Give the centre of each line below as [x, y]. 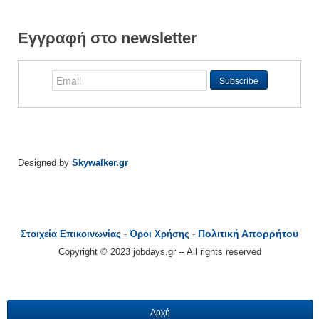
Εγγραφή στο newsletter [108, 38]
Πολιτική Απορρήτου [248, 234]
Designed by [43, 163]
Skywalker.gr [100, 163]
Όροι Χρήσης [159, 234]
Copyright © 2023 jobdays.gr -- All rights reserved [159, 252]
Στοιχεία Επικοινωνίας [71, 234]
